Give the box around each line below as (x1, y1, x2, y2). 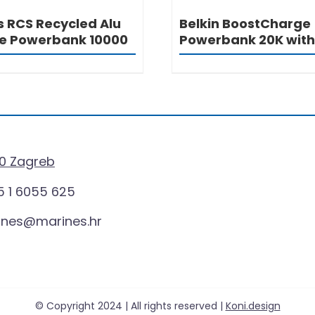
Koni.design (225, 298, 281, 313)
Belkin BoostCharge (179, 14, 311, 32)
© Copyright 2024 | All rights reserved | (34, 298, 226, 313)
